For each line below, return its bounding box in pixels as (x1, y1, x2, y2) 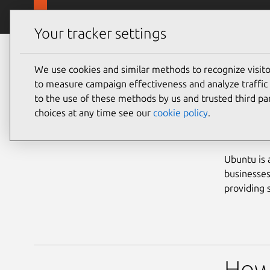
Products (224, 11, 262, 22)
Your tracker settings (34, 25, 166, 42)
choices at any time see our (34, 107, 153, 118)
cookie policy (153, 107, 208, 118)
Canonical (49, 9, 104, 23)
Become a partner (93, 43, 186, 54)
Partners (34, 43, 80, 54)
